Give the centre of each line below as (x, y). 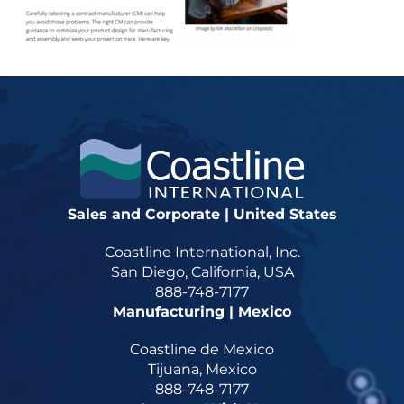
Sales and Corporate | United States (202, 214)
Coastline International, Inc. (202, 252)
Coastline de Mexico (202, 349)
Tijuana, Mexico (202, 369)
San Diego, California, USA (202, 272)
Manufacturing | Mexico (202, 312)
